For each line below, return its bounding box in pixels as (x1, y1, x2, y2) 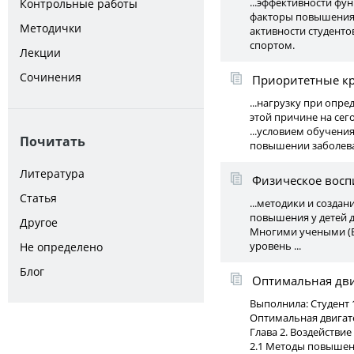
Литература (20, 166, 85, 181)
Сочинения (20, 70, 81, 85)
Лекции (20, 45, 61, 60)
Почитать (20, 133, 85, 150)
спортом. (250, 38, 295, 52)
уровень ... (250, 239, 301, 253)
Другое (20, 215, 58, 230)
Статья (20, 190, 57, 205)
